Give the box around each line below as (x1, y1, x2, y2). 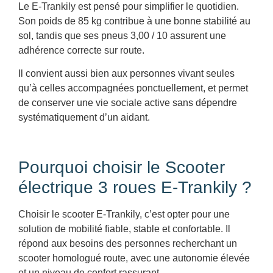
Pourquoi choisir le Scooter (18, 158, 225, 177)
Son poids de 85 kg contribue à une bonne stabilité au (18, 16, 250, 26)
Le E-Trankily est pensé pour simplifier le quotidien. (18, 1, 239, 12)
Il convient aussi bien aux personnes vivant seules (18, 68, 235, 79)
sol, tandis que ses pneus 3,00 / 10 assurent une (18, 30, 226, 41)
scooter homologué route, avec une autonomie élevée (18, 253, 250, 264)
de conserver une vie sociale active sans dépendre (18, 97, 237, 108)
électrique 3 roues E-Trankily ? (18, 178, 252, 197)
